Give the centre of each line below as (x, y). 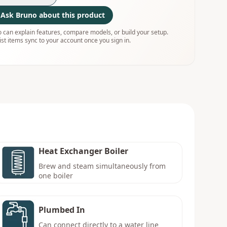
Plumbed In (62, 210)
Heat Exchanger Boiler (83, 151)
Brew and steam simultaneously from (102, 166)
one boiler (55, 176)
